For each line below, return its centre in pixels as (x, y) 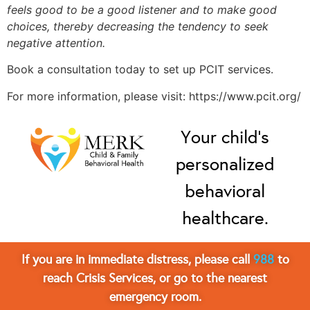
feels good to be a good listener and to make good (142, 10)
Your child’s (225, 137)
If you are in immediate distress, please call (137, 259)
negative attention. (56, 43)
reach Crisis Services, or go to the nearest (155, 278)
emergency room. (155, 297)
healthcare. (225, 218)
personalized (225, 164)
